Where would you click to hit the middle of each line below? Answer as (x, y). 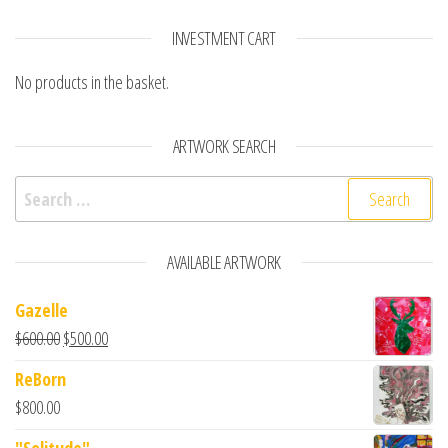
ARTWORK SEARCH (224, 145)
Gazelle (41, 309)
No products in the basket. (92, 81)
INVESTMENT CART (224, 37)
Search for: (53, 188)
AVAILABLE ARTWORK (224, 261)
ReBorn (40, 378)
